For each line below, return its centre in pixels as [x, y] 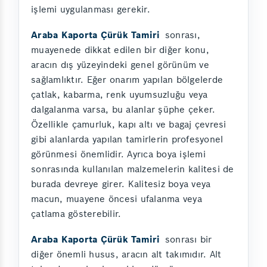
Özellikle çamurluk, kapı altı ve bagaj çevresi [129, 124]
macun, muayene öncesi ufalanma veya [117, 198]
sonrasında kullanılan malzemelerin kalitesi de [133, 169]
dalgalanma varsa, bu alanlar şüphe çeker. [123, 109]
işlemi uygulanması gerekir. [91, 9]
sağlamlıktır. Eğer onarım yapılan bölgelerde [127, 79]
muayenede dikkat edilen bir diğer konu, [120, 49]
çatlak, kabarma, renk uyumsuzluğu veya [119, 94]
